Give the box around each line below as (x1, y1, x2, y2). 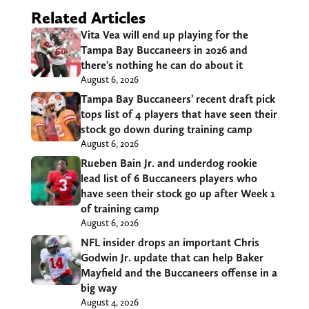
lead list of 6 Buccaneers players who (80, 171, 257, 185)
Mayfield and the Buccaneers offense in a (80, 266, 277, 279)
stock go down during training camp (80, 122, 252, 136)
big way (80, 281, 117, 295)
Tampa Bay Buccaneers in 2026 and (80, 43, 248, 57)
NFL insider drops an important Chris (80, 235, 259, 249)
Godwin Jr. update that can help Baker (80, 250, 263, 264)
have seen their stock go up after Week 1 (80, 186, 275, 200)
